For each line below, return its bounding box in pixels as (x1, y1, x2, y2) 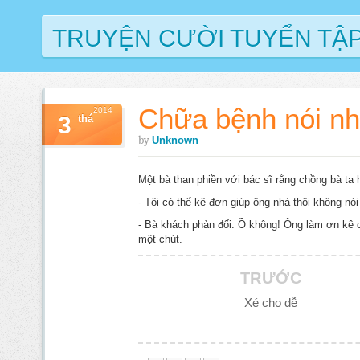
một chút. (138, 233, 182, 245)
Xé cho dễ (243, 296, 297, 309)
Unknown (152, 134, 198, 146)
